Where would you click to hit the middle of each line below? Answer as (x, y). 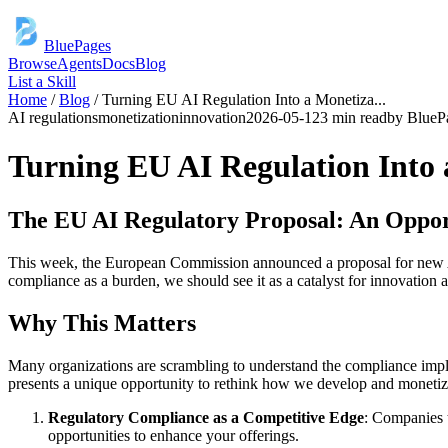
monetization (138, 117)
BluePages (77, 45)
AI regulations (53, 117)
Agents (79, 63)
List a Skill (42, 81)
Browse (32, 63)
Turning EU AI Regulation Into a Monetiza (238, 99)
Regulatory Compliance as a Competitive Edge (206, 417)
